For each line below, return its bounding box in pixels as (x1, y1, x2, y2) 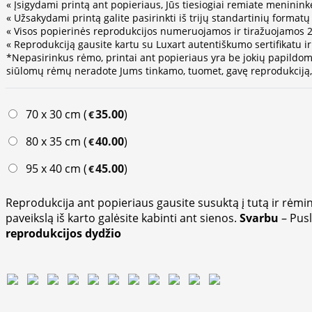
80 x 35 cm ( (20, 134, 87, 150)
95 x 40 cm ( (20, 161, 87, 177)
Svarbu (240, 210, 281, 226)
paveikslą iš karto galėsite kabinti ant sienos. (6, 210, 240, 226)
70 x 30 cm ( (20, 107, 87, 123)
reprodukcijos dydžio (6, 226, 121, 242)
